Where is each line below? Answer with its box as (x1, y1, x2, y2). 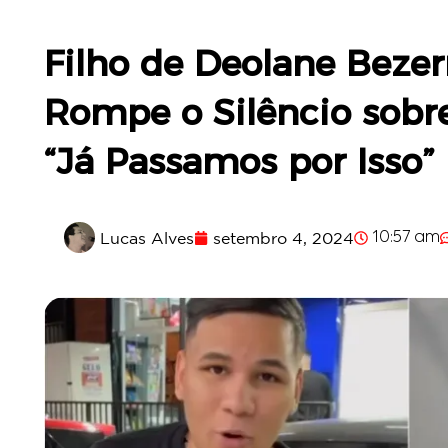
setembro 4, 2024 (213, 228, 354, 247)
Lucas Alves (100, 228, 194, 247)
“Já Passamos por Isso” (44, 140, 435, 183)
